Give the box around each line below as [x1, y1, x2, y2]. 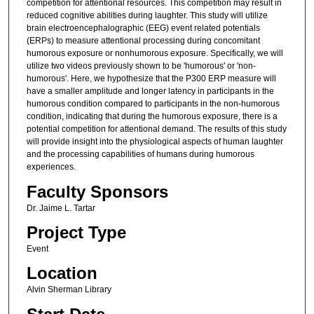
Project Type [26, 223, 126, 242]
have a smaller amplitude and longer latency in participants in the [26, 86, 274, 97]
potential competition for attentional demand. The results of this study [26, 124, 287, 135]
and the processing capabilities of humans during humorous [26, 149, 254, 160]
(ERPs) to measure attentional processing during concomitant [26, 36, 260, 46]
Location [26, 264, 97, 283]
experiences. [26, 162, 76, 172]
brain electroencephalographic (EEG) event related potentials [26, 23, 260, 34]
